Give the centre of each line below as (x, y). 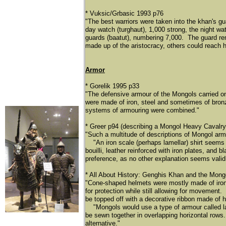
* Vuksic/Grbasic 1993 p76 (124, 13)
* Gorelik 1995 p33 (112, 86)
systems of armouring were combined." (142, 110)
